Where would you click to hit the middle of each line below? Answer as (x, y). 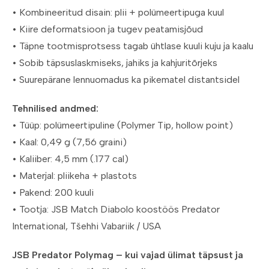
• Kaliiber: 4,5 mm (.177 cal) (70, 159)
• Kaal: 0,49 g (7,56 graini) (69, 142)
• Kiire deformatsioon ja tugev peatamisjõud (107, 29)
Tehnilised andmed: (55, 109)
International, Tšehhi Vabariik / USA (86, 226)
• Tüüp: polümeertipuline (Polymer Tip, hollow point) (122, 125)
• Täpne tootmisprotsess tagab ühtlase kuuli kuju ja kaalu (133, 46)
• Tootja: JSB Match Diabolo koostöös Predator (116, 210)
